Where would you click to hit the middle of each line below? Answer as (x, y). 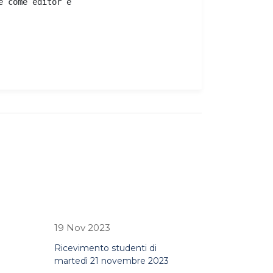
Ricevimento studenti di (105, 248)
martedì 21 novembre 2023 (111, 261)
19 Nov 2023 (82, 228)
